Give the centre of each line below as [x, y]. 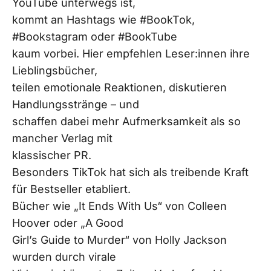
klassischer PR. [52, 155]
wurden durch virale [64, 256]
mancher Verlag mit [62, 138]
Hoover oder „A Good [68, 223]
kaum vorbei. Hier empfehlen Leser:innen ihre [131, 53]
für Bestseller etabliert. [71, 189]
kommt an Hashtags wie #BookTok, [103, 19]
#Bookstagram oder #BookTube [95, 36]
